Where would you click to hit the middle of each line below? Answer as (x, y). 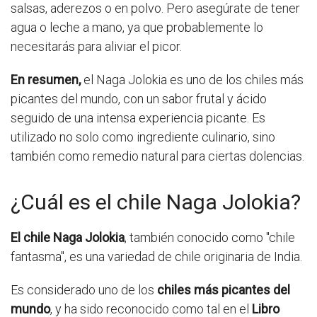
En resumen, (47, 80)
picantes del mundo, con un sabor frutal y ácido (139, 99)
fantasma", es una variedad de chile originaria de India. (156, 257)
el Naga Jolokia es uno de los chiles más (194, 80)
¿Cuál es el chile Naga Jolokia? (156, 202)
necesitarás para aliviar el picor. (96, 47)
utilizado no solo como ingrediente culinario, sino (143, 137)
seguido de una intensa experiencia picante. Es (138, 118)
